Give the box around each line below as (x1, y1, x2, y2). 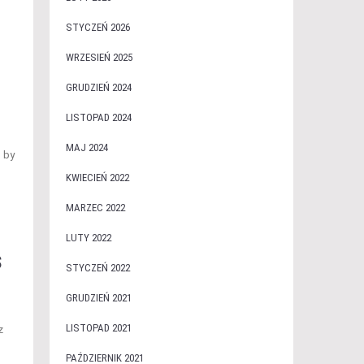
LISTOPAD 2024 (65, 111, 132, 123)
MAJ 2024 (65, 141, 108, 154)
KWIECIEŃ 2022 (65, 171, 129, 184)
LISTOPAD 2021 (65, 322, 132, 334)
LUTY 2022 (65, 232, 111, 244)
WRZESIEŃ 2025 (65, 51, 132, 63)
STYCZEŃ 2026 (65, 21, 130, 33)
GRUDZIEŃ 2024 (65, 81, 132, 93)
